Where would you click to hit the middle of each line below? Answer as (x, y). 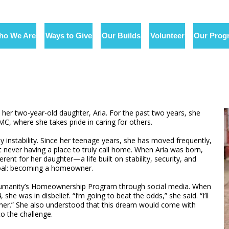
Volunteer (167, 36)
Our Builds (121, 36)
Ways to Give (68, 36)
